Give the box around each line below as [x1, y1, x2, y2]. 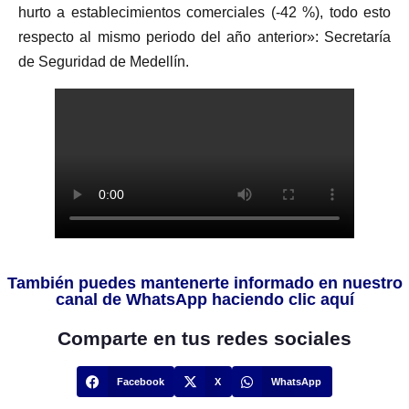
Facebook [117, 376, 165, 388]
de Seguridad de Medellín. [18, 54, 189, 70]
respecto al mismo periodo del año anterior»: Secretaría [18, 29, 391, 46]
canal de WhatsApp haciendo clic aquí [55, 290, 354, 309]
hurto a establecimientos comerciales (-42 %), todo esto [18, 5, 391, 21]
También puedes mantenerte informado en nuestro [6, 274, 403, 293]
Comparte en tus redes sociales [58, 328, 351, 350]
